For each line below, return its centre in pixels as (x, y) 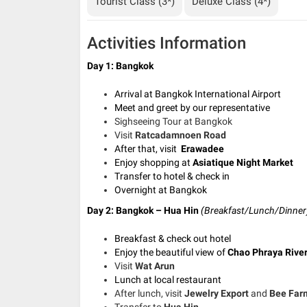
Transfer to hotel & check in (172, 176)
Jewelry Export (217, 293)
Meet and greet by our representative (192, 107)
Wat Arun (155, 266)
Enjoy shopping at (153, 162)
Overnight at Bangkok (161, 189)
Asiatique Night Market (243, 162)
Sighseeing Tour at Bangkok (173, 121)
